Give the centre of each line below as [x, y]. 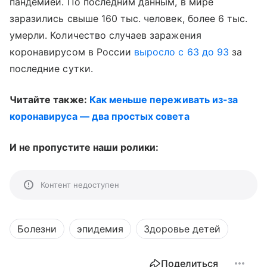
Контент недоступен [80, 185]
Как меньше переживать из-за [164, 100]
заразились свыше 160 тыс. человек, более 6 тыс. [129, 18]
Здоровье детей [182, 229]
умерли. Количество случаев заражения [105, 35]
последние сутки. [51, 69]
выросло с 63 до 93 [181, 52]
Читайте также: [49, 100]
